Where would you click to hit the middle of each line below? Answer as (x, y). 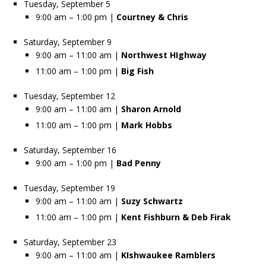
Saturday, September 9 (68, 42)
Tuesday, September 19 (69, 188)
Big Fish (137, 71)
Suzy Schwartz (152, 201)
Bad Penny (139, 163)
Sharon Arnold (151, 109)
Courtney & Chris (151, 17)
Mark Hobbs (147, 125)
